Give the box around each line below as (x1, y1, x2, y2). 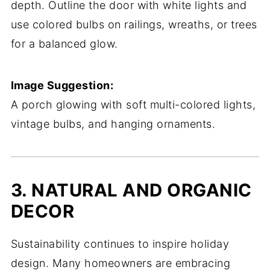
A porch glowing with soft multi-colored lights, (10, 98, 256, 111)
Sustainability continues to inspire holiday (10, 237, 230, 250)
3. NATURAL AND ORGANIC (10, 180, 252, 201)
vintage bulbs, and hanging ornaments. (10, 118, 216, 130)
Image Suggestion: (10, 79, 114, 92)
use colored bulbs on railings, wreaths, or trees (10, 18, 257, 31)
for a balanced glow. (10, 37, 118, 50)
